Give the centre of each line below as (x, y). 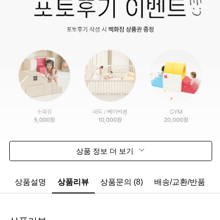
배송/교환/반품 (179, 182)
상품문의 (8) (121, 182)
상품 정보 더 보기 (106, 151)
